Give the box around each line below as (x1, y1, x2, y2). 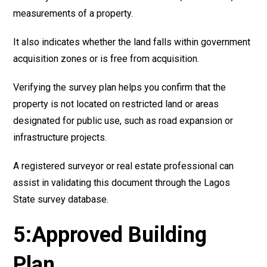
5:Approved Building (13, 222, 207, 247)
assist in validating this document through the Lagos (13, 176, 231, 188)
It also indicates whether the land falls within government (13, 36, 251, 48)
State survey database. (13, 193, 109, 205)
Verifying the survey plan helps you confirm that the (13, 81, 226, 93)
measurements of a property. (13, 7, 133, 19)
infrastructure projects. (13, 131, 107, 143)
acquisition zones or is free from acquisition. (13, 52, 200, 64)
